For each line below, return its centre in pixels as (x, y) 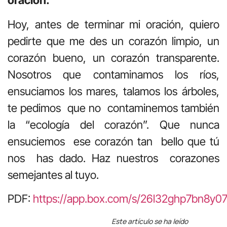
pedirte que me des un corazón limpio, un (113, 41)
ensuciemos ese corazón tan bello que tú (113, 141)
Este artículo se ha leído (150, 221)
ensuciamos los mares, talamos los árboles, (113, 91)
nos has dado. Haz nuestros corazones (113, 158)
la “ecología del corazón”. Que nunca (113, 124)
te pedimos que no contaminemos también (113, 108)
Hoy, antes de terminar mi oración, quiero (113, 24)
